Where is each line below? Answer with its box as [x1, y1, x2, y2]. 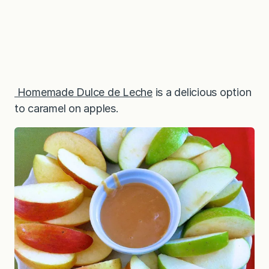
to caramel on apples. [14, 101, 119, 115]
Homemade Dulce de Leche [14, 85, 153, 98]
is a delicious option [152, 85, 252, 98]
